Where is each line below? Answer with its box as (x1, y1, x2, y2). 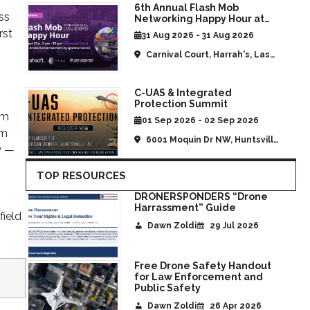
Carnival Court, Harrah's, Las (143, 50, 270, 60)
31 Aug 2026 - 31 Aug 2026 (141, 30, 254, 41)
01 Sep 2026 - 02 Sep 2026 (141, 116, 259, 126)
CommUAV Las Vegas (134, 24, 238, 36)
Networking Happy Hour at (134, 13, 264, 25)
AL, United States (134, 147, 212, 158)
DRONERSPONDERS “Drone (134, 191, 268, 203)
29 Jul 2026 (207, 221, 259, 231)
